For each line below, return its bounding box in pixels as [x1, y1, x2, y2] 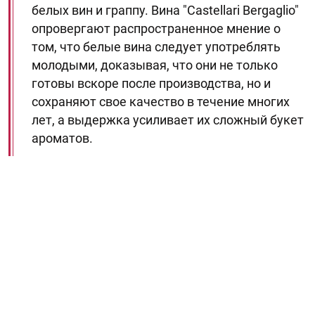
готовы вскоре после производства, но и [32, 76, 271, 91]
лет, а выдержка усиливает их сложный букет [32, 112, 304, 127]
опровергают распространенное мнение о [32, 21, 281, 36]
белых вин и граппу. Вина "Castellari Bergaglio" [32, 3, 299, 18]
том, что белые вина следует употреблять [32, 39, 281, 54]
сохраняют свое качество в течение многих [32, 94, 290, 109]
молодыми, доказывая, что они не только [32, 58, 278, 72]
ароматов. [32, 131, 93, 146]
